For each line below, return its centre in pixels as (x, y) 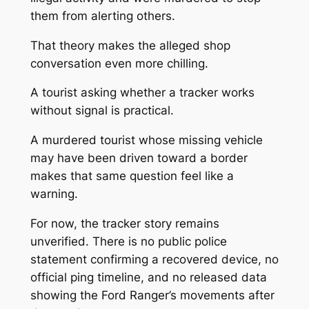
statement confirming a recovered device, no (154, 259)
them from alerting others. (102, 16)
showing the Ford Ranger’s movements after (152, 295)
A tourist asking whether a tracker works (142, 93)
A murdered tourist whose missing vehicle (146, 140)
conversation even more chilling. (119, 63)
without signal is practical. (102, 111)
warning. (54, 194)
